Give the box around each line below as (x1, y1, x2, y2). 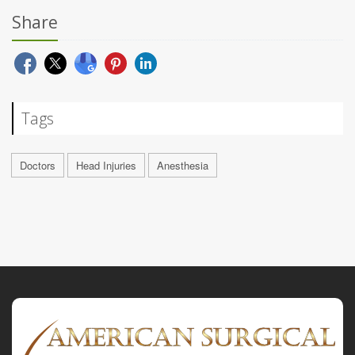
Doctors (20, 158, 55, 174)
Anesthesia (157, 158, 208, 174)
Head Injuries (76, 158, 136, 174)
